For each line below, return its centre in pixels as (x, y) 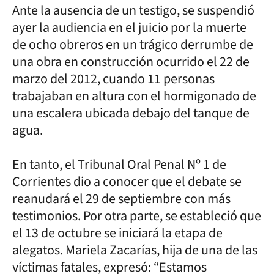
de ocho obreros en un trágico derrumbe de (133, 44)
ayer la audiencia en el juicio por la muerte (129, 27)
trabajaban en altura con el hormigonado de (134, 96)
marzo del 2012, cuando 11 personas (113, 79)
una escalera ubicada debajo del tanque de (131, 113)
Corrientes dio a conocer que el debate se (127, 181)
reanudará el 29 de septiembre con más (121, 198)
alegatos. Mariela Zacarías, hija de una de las (135, 250)
